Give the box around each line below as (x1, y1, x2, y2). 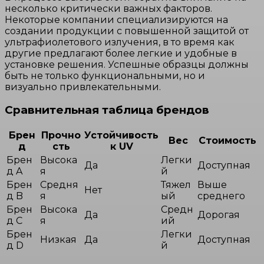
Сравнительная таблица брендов (5, 103, 209, 117)
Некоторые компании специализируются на (5, 14, 228, 25)
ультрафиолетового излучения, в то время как (5, 36, 235, 48)
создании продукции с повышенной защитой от (5, 25, 249, 37)
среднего (197, 190, 245, 202)
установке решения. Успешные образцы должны (5, 58, 249, 70)
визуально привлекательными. (5, 81, 161, 93)
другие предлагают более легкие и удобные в (5, 47, 237, 59)
